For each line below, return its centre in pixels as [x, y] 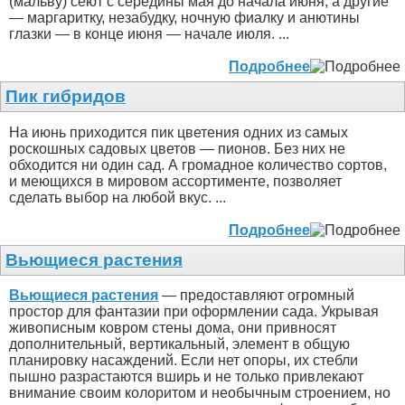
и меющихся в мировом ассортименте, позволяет [175, 181]
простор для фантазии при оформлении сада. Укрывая [194, 312]
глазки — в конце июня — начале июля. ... [149, 34]
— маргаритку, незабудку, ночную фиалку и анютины [184, 18]
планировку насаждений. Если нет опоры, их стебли [184, 361]
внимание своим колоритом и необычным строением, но [200, 393]
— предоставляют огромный [256, 296]
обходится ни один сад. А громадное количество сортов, [198, 165]
